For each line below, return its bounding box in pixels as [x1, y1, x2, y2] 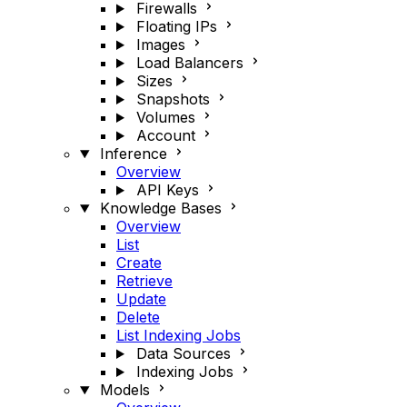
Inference [99, 144, 167, 163]
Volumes [135, 108, 195, 126]
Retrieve [116, 272, 173, 290]
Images [135, 35, 185, 54]
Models [99, 381, 150, 399]
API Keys [135, 181, 199, 199]
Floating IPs [135, 17, 217, 35]
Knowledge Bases [99, 199, 222, 217]
